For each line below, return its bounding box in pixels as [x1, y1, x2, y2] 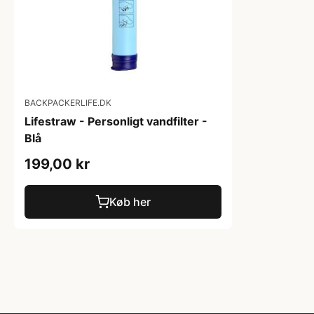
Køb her [109, 195, 151, 209]
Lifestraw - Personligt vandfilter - [25, 114, 207, 128]
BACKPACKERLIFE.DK [25, 97, 111, 108]
